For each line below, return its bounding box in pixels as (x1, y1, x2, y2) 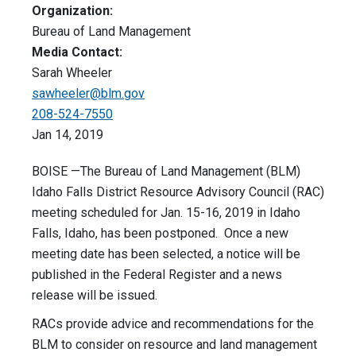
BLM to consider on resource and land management (32, 337, 317, 353)
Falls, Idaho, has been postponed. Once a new (32, 226, 288, 242)
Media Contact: (32, 44, 122, 60)
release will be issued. (32, 288, 157, 304)
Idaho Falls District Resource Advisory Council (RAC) (32, 184, 324, 200)
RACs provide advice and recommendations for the (32, 316, 314, 332)
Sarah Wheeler (32, 65, 112, 81)
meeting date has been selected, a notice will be (32, 246, 300, 262)
